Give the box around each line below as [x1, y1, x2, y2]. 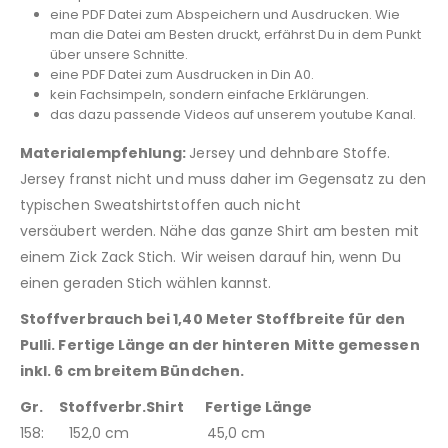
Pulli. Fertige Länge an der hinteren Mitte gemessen [20, 334, 420, 355]
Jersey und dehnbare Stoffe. [189, 142, 391, 163]
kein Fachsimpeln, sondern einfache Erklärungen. [49, 84, 369, 104]
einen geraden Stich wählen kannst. [20, 272, 272, 293]
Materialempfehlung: [20, 142, 190, 163]
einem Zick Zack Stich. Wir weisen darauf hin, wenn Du [20, 246, 401, 267]
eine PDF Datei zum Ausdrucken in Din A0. [49, 64, 314, 84]
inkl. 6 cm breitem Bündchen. [20, 360, 244, 381]
